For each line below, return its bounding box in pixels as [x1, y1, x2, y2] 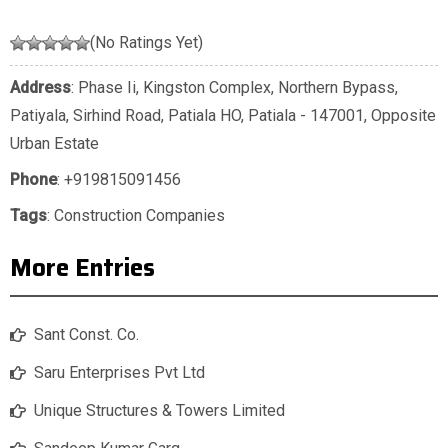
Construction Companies [54, 206, 225, 226]
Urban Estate [10, 134, 99, 154]
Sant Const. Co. [34, 325, 139, 345]
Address [10, 78, 71, 98]
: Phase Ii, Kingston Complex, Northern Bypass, [71, 78, 398, 98]
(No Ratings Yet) [90, 33, 203, 53]
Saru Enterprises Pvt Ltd [34, 363, 205, 383]
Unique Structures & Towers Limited [34, 401, 285, 421]
